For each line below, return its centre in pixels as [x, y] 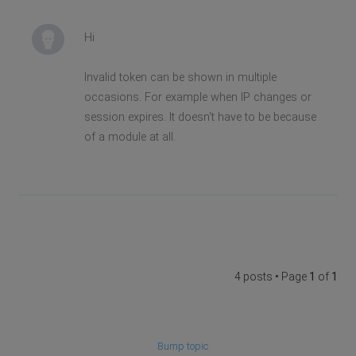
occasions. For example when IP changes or [197, 97]
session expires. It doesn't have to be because [200, 117]
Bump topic [183, 346]
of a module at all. [130, 137]
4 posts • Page [271, 276]
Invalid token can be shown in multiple [180, 77]
